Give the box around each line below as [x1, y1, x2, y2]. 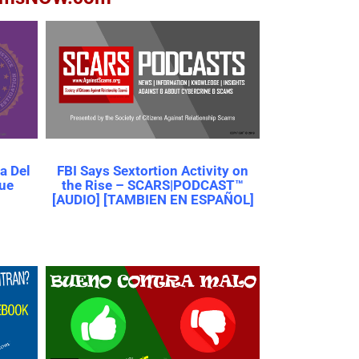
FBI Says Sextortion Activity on [57, 163, 248, 179]
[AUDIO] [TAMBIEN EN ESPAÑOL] [51, 192, 254, 208]
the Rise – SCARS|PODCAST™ [62, 177, 244, 194]
